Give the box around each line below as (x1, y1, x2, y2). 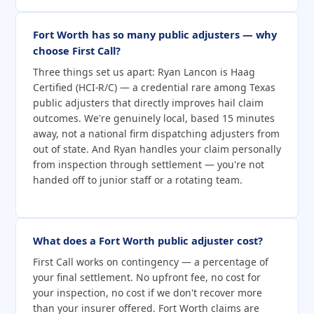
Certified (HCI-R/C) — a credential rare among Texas (33, 81, 275, 95)
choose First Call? (33, 43, 121, 58)
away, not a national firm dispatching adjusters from (33, 127, 280, 141)
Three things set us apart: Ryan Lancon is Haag (33, 65, 255, 79)
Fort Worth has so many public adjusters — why (33, 27, 277, 42)
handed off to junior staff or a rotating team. (33, 173, 243, 187)
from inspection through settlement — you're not (33, 158, 264, 172)
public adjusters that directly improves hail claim (33, 96, 264, 110)
